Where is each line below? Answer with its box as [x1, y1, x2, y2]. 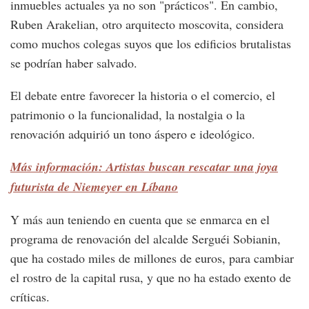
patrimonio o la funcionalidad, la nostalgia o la [10, 106, 245, 123]
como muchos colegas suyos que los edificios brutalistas [10, 35, 291, 52]
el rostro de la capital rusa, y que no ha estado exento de [10, 269, 291, 286]
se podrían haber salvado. [10, 54, 137, 72]
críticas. [10, 288, 50, 306]
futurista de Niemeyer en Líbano [10, 178, 178, 196]
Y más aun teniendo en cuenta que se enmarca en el [10, 211, 270, 228]
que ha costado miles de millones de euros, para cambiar [10, 250, 294, 267]
